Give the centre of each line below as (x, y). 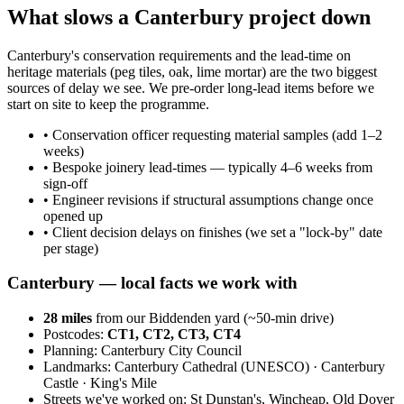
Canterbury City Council (171, 350)
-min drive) (302, 317)
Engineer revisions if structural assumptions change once (213, 199)
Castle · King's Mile (100, 382)
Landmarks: (79, 366)
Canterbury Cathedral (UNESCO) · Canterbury (250, 366)
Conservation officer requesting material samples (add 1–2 (217, 134)
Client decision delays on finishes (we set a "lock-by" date (217, 232)
